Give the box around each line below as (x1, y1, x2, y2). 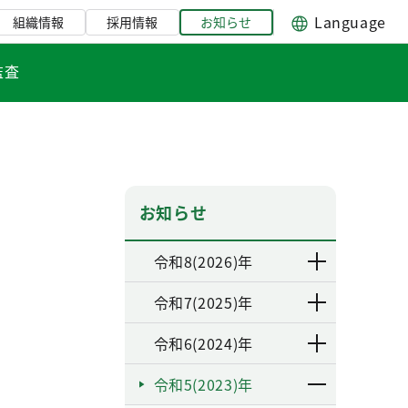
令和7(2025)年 (153, 291, 253, 313)
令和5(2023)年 (153, 373, 253, 395)
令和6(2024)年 (153, 332, 253, 354)
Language (313, 11, 386, 33)
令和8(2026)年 (153, 250, 253, 272)
